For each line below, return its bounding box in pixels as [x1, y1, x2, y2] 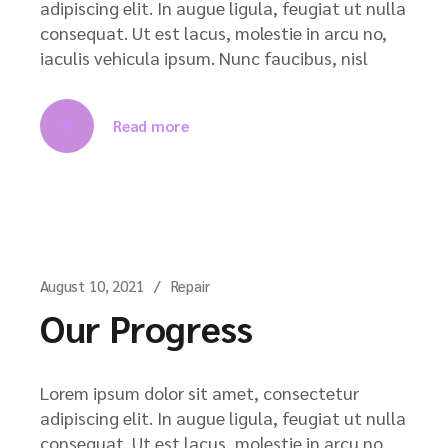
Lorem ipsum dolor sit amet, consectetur [40, 381, 359, 404]
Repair [170, 276, 210, 295]
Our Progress [40, 303, 253, 352]
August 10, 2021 [40, 276, 144, 295]
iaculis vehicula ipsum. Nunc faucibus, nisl [40, 46, 368, 69]
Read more [113, 116, 189, 135]
